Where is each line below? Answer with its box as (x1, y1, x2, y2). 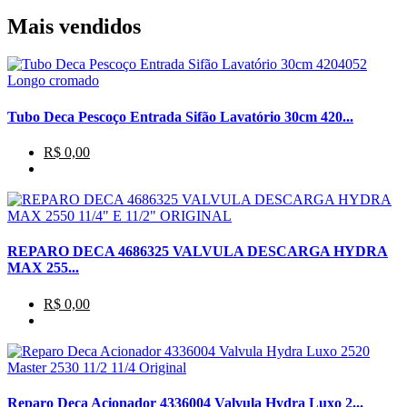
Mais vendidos (7, 14, 141, 38)
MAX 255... (7, 260, 79, 276)
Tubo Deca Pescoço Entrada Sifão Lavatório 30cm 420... (7, 108, 353, 124)
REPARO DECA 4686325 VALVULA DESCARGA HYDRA (7, 243, 388, 260)
